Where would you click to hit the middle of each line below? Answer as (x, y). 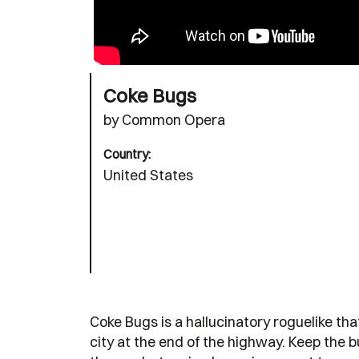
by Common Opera (164, 119)
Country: (127, 153)
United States (148, 175)
